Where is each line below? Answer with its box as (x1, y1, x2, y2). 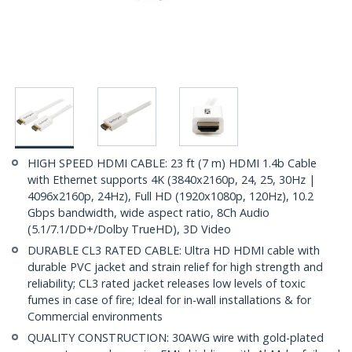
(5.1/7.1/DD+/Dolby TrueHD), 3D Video (27, 222, 231, 237)
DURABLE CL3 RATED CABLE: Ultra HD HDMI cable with (27, 243, 320, 258)
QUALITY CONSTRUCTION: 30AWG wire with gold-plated (27, 330, 324, 346)
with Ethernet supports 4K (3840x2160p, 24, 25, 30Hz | (27, 172, 315, 188)
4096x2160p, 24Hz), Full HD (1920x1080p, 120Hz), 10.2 (27, 189, 313, 204)
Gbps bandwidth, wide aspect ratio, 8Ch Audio (27, 205, 269, 221)
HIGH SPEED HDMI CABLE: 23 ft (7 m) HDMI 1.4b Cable (27, 156, 317, 171)
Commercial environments (27, 309, 163, 324)
